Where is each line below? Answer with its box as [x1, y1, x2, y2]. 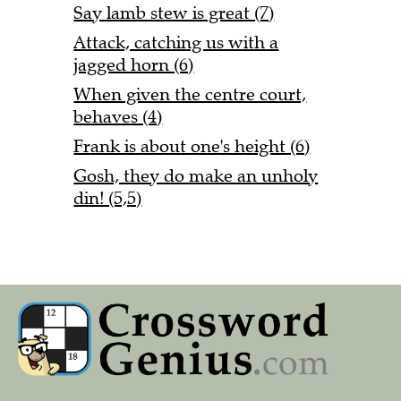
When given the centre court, [73, 82, 307, 106]
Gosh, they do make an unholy [73, 164, 319, 187]
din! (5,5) [73, 186, 142, 209]
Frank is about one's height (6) [73, 134, 311, 158]
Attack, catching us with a [73, 30, 279, 54]
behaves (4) [73, 105, 163, 128]
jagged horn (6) [73, 53, 194, 76]
